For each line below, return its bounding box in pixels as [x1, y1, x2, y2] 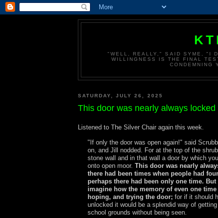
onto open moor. [88, 162, 135, 170]
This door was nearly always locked [78, 103, 216, 113]
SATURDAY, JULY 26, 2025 [78, 92, 163, 98]
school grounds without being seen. [88, 209, 189, 217]
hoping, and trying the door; [88, 193, 173, 201]
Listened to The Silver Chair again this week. [78, 124, 204, 131]
